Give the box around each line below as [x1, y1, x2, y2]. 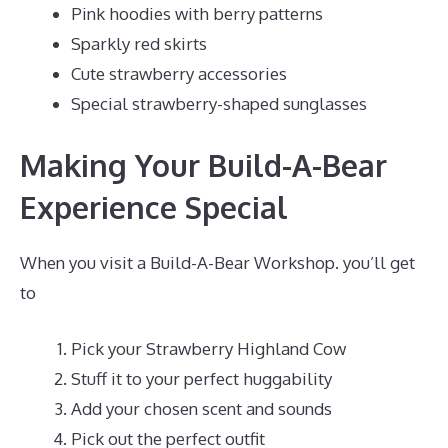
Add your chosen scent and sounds [71, 397, 332, 419]
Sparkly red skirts [71, 32, 207, 54]
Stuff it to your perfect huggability [71, 367, 332, 389]
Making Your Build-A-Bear [20, 146, 387, 184]
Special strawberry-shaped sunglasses [71, 92, 367, 114]
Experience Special [20, 188, 288, 226]
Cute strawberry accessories [71, 62, 287, 84]
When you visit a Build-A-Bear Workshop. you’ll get [20, 252, 415, 273]
